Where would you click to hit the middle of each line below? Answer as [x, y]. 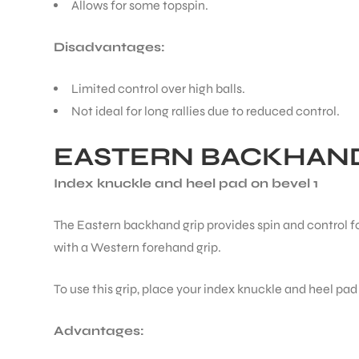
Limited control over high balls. [158, 89]
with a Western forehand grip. [137, 248]
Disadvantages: [109, 47]
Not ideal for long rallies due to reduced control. [206, 111]
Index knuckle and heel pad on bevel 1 [186, 184]
